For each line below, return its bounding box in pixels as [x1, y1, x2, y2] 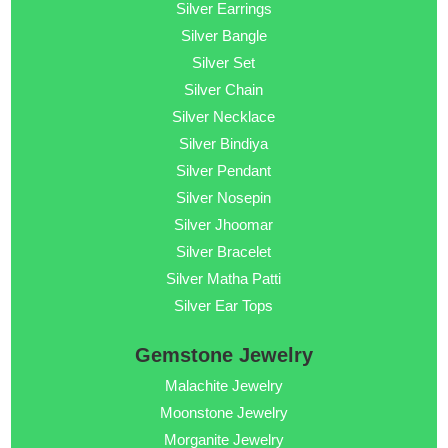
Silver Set [192, 54, 256, 72]
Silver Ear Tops [174, 297, 274, 315]
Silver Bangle [180, 27, 267, 45]
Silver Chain [184, 81, 264, 99]
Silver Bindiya [179, 135, 269, 153]
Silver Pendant [176, 162, 272, 180]
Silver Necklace [172, 108, 276, 126]
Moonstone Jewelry [159, 404, 288, 422]
